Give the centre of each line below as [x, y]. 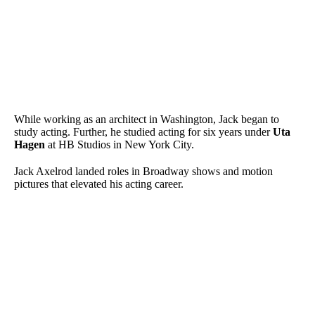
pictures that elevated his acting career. [99, 184]
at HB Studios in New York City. [120, 145]
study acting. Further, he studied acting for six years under [143, 132]
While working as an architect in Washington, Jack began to [147, 120]
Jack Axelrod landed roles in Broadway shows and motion [143, 172]
